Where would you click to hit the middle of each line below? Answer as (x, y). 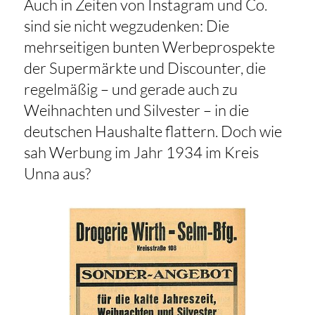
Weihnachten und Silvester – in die (136, 110)
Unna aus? (58, 174)
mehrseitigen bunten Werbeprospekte (149, 47)
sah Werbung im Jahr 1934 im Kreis (141, 153)
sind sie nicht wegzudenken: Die (126, 26)
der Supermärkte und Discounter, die (144, 68)
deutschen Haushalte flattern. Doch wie (153, 131)
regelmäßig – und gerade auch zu (130, 89)
